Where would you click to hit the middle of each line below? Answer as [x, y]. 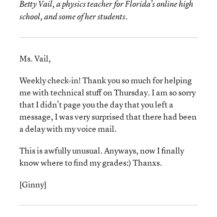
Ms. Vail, [35, 58]
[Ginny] [33, 184]
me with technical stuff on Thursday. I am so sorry [108, 92]
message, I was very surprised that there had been [108, 116]
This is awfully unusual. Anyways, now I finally [102, 150]
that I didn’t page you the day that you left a [96, 104]
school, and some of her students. [74, 16]
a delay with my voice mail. [68, 129]
